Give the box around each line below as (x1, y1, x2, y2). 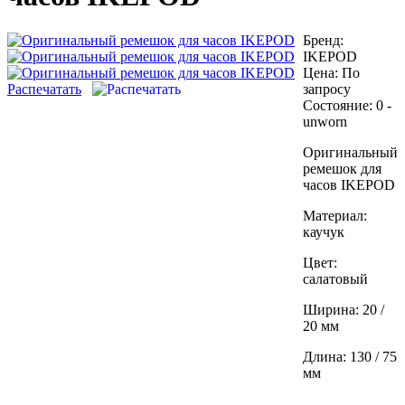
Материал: (303, 207, 367, 223)
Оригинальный (303, 144, 398, 160)
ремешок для (303, 160, 381, 176)
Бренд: (303, 32, 344, 48)
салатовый (303, 270, 368, 287)
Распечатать (7, 80, 81, 97)
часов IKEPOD (303, 176, 395, 193)
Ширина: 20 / (303, 301, 384, 317)
